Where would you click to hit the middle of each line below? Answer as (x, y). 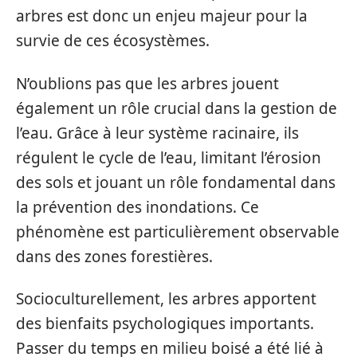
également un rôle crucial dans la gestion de (177, 108)
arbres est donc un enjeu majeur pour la (162, 16)
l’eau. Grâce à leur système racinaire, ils (157, 133)
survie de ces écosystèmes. (113, 41)
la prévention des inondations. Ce (137, 207)
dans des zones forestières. (114, 256)
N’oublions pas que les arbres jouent (147, 83)
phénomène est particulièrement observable (178, 231)
